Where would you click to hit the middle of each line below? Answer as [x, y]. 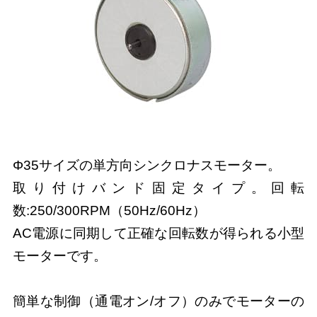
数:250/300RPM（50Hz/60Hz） [109, 210]
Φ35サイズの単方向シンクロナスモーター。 [146, 165]
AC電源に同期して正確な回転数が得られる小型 [158, 233]
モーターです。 [59, 255]
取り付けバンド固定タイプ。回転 [158, 188]
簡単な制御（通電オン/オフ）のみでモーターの [158, 301]
